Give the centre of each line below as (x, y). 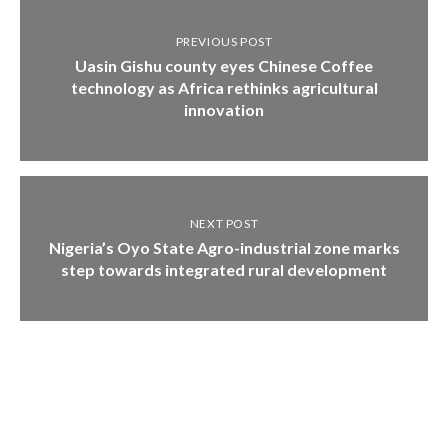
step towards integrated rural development (224, 269)
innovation (224, 109)
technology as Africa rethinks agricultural (224, 87)
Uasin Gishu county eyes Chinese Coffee (224, 65)
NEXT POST (224, 223)
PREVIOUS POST (224, 41)
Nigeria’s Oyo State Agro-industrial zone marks (224, 247)
